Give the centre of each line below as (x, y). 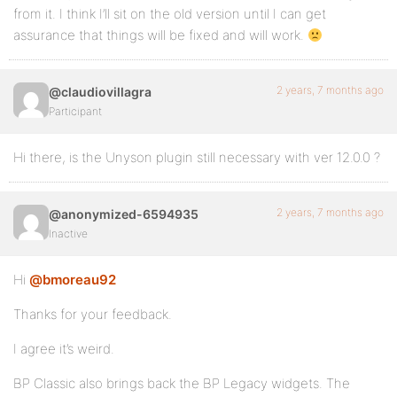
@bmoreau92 (73, 280)
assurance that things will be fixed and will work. (160, 35)
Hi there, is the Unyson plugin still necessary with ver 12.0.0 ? (197, 157)
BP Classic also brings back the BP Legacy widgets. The (182, 383)
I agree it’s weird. (64, 349)
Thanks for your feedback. (93, 314)
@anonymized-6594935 (124, 214)
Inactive (68, 234)
